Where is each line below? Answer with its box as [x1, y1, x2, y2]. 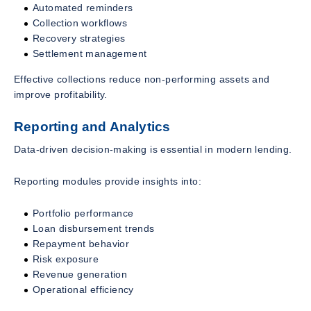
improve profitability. [14, 88, 108, 100]
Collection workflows [33, 17, 127, 28]
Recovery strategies [33, 32, 126, 44]
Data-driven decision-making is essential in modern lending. [14, 144, 292, 155]
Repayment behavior [33, 238, 130, 250]
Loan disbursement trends [33, 223, 155, 235]
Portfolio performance [33, 208, 134, 219]
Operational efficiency [33, 284, 134, 296]
